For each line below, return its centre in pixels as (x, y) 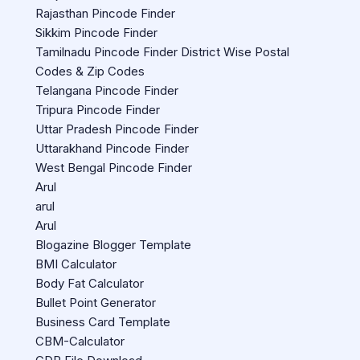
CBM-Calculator (80, 341)
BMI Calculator (76, 264)
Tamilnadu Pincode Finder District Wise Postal (162, 52)
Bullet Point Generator (96, 303)
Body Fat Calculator (90, 283)
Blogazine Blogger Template (113, 245)
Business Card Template (103, 322)
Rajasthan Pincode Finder (105, 13)
